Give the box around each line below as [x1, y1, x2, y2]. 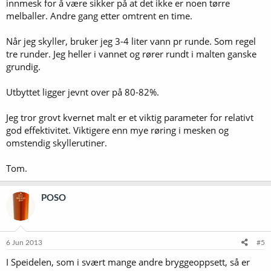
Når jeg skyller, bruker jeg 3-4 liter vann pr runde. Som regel [6, 34, 256, 47]
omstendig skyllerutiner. [6, 136, 107, 149]
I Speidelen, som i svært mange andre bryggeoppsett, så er [6, 256, 250, 268]
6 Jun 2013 [6, 239, 42, 246]
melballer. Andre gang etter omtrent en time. [6, 9, 192, 22]
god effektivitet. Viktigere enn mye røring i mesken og [6, 123, 229, 136]
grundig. [6, 60, 41, 73]
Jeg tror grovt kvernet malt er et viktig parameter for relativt [6, 111, 253, 123]
